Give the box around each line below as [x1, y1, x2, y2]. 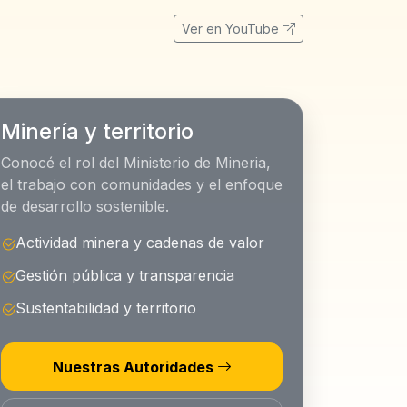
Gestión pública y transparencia [15, 266, 234, 285]
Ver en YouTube [182, 21, 283, 37]
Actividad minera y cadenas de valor [15, 233, 264, 253]
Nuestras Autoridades [52, 357, 217, 376]
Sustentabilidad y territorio [15, 299, 196, 318]
